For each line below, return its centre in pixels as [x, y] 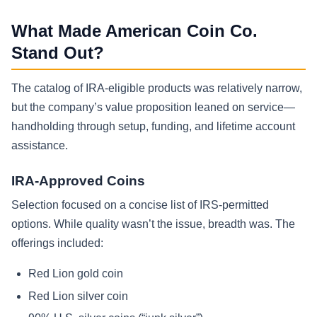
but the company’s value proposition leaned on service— [153, 107]
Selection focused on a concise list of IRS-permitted [140, 204]
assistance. [40, 145]
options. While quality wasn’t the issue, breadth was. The [153, 224]
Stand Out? [58, 53]
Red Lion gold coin [76, 273]
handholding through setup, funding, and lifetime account [153, 126]
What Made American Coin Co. [134, 31]
